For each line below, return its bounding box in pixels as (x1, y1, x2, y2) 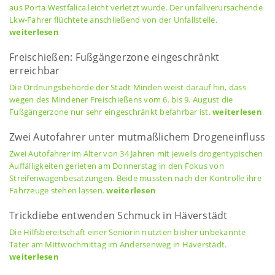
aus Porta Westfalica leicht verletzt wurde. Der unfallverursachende (9, 2, 263, 13)
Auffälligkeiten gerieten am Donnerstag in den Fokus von (9, 160, 224, 171)
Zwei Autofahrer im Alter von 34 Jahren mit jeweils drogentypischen (9, 148, 263, 159)
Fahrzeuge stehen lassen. (9, 185, 107, 196)
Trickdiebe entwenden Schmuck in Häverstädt (9, 209, 228, 222)
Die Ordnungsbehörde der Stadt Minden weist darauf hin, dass (9, 82, 246, 93)
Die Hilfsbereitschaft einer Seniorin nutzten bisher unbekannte (9, 227, 246, 238)
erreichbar (9, 64, 60, 77)
